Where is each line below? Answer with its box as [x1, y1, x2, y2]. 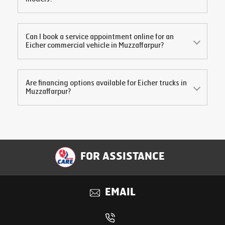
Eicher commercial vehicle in [26, 41, 119, 50]
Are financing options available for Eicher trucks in [26, 79, 187, 87]
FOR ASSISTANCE [80, 152, 165, 162]
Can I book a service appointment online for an [26, 33, 174, 41]
